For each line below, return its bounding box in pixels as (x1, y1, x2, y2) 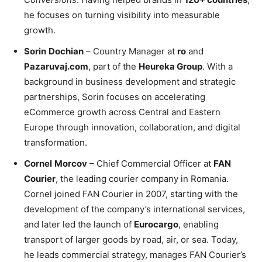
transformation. (24, 137, 87, 149)
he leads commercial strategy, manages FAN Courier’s (24, 249, 246, 261)
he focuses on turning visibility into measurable (24, 9, 220, 21)
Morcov (54, 158, 87, 170)
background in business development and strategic (24, 76, 236, 88)
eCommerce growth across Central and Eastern (24, 106, 220, 118)
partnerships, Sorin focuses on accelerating (24, 91, 205, 103)
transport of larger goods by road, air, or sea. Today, (24, 234, 238, 246)
